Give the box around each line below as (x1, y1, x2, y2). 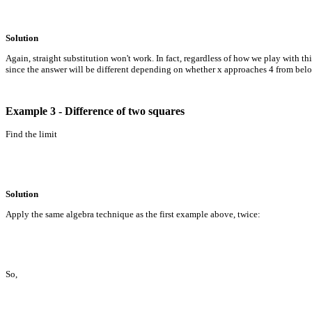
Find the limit (6, 128, 57, 139)
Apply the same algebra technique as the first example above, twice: (6, 208, 260, 219)
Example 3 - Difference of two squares (6, 104, 185, 117)
